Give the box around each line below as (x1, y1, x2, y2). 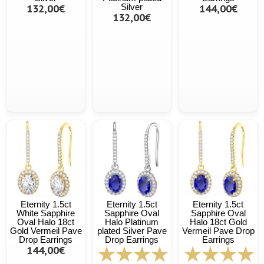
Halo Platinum (105, 216, 159, 227)
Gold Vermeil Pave (9, 225, 82, 236)
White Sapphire (16, 207, 75, 218)
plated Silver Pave (97, 225, 167, 236)
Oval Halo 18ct (17, 216, 75, 227)
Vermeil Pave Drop (181, 225, 255, 236)
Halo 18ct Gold (189, 216, 247, 227)
